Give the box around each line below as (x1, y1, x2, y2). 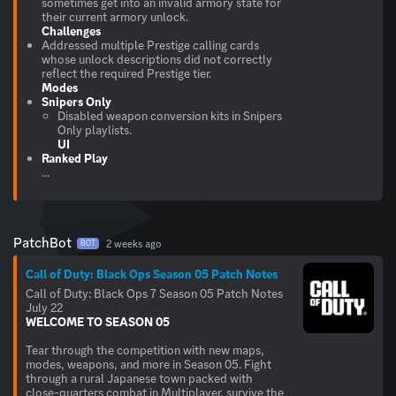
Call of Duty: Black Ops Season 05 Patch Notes (26, 266, 278, 283)
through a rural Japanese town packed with (26, 370, 253, 387)
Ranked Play (42, 150, 108, 167)
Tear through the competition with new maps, (26, 342, 264, 359)
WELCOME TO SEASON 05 (26, 314, 170, 331)
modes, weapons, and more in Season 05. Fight (26, 356, 271, 373)
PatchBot (13, 233, 72, 253)
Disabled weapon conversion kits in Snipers (57, 108, 282, 125)
